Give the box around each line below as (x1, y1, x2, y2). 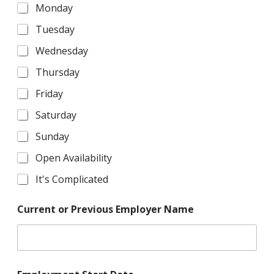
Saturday (35, 108, 76, 122)
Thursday (35, 65, 80, 79)
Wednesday (35, 43, 88, 57)
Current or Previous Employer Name (17, 202, 194, 216)
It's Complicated (35, 172, 108, 186)
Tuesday (35, 22, 75, 36)
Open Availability (35, 150, 112, 165)
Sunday (35, 129, 69, 143)
